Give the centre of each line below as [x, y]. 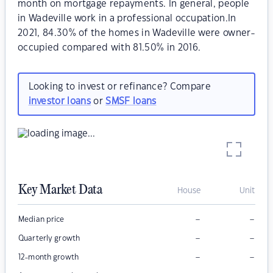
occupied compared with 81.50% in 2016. [109, 48]
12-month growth [48, 257]
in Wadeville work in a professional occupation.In [127, 19]
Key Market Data [60, 190]
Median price [41, 220]
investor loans [59, 101]
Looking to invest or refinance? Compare [119, 87]
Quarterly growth [49, 239]
